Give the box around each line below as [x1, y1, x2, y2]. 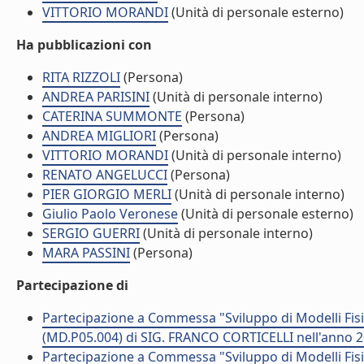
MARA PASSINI [42, 244, 130, 262]
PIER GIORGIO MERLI [42, 185, 171, 203]
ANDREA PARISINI [42, 88, 149, 106]
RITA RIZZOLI [42, 68, 120, 86]
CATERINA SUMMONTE [42, 107, 182, 125]
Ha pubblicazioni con [16, 36, 152, 54]
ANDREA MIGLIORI [42, 127, 156, 145]
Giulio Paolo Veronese [42, 205, 178, 223]
